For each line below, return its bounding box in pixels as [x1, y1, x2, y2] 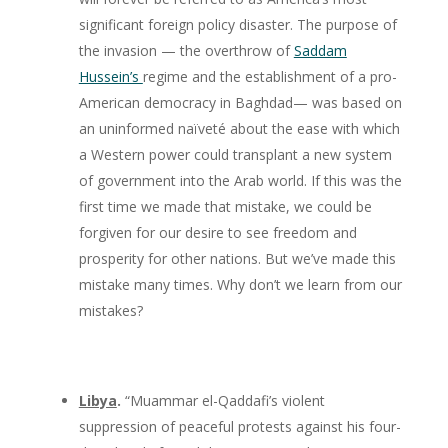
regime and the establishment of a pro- [142, 66, 397, 86]
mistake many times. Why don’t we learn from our [78, 274, 402, 294]
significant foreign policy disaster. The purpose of [78, 14, 397, 34]
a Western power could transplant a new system [78, 144, 392, 164]
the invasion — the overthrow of [78, 40, 294, 60]
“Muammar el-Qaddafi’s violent [120, 390, 325, 410]
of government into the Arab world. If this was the [78, 170, 402, 190]
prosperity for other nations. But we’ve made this [78, 248, 396, 268]
